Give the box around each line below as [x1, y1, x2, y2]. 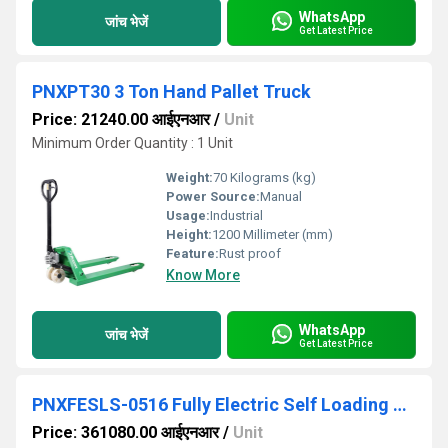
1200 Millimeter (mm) [212, 227, 333, 242]
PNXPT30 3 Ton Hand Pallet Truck [32, 81, 311, 102]
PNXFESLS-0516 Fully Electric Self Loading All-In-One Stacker [393, 394, 407, 415]
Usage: [166, 208, 210, 223]
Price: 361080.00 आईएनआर [32, 423, 219, 442]
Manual [260, 189, 302, 204]
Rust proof [219, 246, 281, 261]
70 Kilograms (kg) [213, 170, 316, 185]
